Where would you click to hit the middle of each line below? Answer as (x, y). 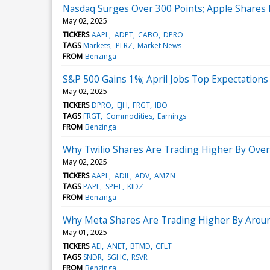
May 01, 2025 (85, 232)
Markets (97, 45)
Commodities (129, 116)
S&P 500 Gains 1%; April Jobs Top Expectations (165, 79)
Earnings (171, 116)
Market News (159, 45)
